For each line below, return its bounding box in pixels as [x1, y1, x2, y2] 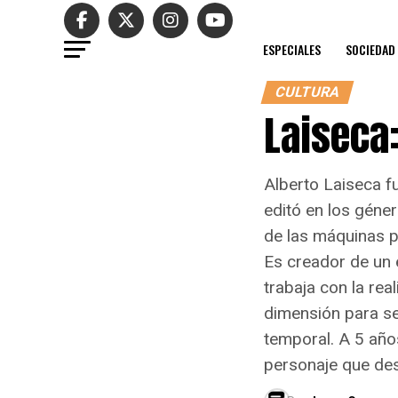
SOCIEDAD [346, 40, 395, 59]
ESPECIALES [263, 40, 321, 59]
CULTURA [273, 84, 342, 100]
